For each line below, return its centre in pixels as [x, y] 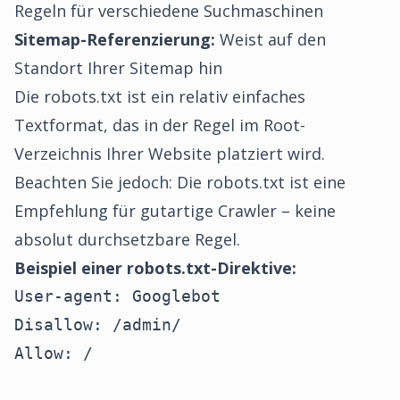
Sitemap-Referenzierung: [115, 39]
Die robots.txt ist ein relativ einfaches [160, 96]
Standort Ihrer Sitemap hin [118, 68]
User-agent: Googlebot [117, 296]
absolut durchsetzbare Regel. [127, 239]
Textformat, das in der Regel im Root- [160, 125]
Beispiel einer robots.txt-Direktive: [155, 268]
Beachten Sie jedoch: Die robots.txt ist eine [180, 182]
